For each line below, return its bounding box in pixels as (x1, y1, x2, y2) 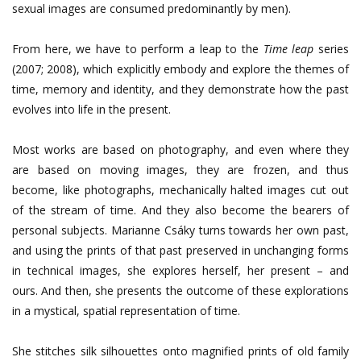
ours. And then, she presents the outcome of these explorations (12, 282, 349, 298)
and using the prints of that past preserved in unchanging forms (12, 242, 349, 258)
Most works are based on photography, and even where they (12, 141, 349, 157)
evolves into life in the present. (12, 101, 171, 117)
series (313, 40, 350, 56)
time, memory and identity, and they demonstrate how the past (12, 81, 349, 97)
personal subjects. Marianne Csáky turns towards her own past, (12, 222, 349, 238)
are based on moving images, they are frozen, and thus (12, 161, 349, 177)
